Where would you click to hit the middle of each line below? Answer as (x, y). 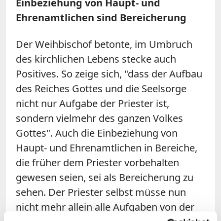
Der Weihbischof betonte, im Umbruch (104, 44)
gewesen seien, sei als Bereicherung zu (105, 177)
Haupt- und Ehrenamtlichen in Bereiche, (107, 147)
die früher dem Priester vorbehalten (97, 162)
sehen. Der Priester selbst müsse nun (101, 192)
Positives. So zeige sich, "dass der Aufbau (109, 74)
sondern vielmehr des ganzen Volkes (99, 118)
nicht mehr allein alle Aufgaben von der (105, 207)
